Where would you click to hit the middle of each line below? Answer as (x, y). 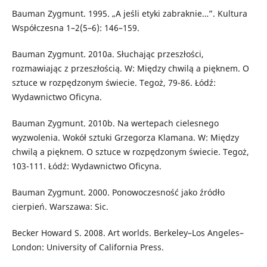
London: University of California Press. (88, 247)
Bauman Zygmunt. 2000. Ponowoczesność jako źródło (118, 193)
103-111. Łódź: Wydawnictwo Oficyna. (86, 166)
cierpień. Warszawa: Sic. (60, 207)
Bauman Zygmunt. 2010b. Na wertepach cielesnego (115, 123)
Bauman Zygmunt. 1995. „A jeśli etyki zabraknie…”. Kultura (129, 14)
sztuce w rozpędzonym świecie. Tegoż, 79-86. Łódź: (114, 83)
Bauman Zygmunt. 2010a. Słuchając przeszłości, (108, 54)
